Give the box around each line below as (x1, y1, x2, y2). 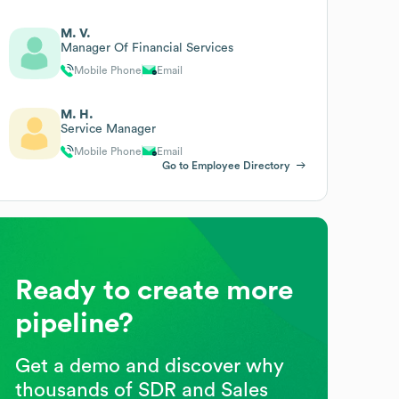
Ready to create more (15, 275, 294, 305)
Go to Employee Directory (161, 159, 290, 171)
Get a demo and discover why (15, 355, 285, 376)
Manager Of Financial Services (61, 41, 234, 54)
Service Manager (61, 122, 157, 135)
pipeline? (15, 308, 134, 338)
